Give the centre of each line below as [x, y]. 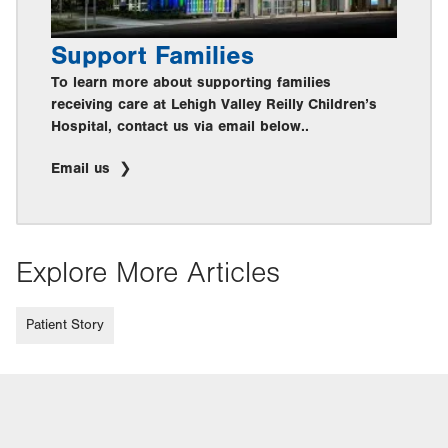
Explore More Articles [148, 272]
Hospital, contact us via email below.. [180, 126]
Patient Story [65, 324]
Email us [83, 168]
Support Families [152, 55]
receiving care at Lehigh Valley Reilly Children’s [214, 104]
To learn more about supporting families [191, 82]
